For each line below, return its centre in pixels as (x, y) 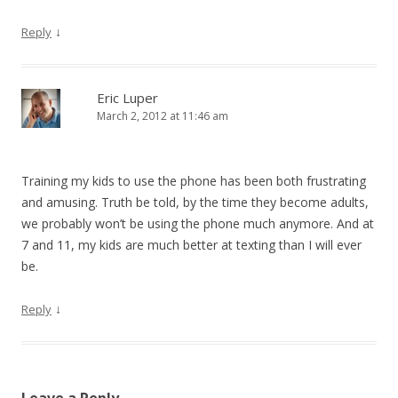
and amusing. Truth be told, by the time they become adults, (195, 202)
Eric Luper (127, 98)
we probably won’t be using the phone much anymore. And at (198, 223)
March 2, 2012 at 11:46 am (163, 116)
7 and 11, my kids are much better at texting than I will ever (191, 245)
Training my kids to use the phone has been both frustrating (194, 181)
